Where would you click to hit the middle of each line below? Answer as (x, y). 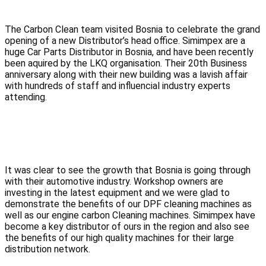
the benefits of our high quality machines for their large (119, 238)
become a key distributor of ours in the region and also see (127, 227)
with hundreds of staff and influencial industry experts (118, 86)
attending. (26, 97)
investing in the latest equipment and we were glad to (117, 193)
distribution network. (47, 249)
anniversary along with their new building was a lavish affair (126, 75)
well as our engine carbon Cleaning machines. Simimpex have (130, 216)
